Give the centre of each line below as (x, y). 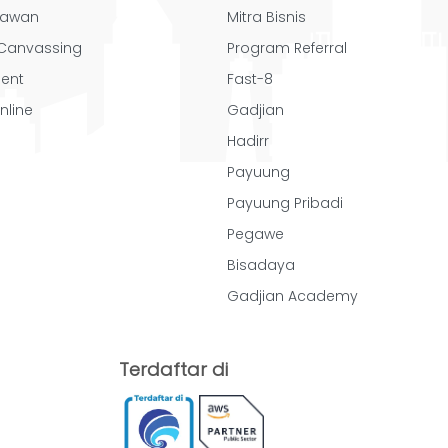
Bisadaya (261, 264)
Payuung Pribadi (285, 202)
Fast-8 (250, 78)
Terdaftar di (173, 369)
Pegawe (256, 233)
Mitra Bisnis (267, 16)
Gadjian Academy (293, 295)
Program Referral (287, 47)
